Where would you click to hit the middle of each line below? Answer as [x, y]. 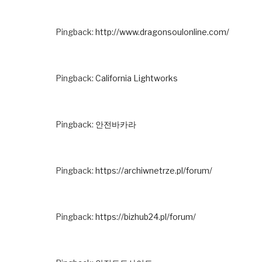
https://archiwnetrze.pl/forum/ [154, 170]
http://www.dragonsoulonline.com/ [162, 32]
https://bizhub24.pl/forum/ [146, 216]
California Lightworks [137, 78]
